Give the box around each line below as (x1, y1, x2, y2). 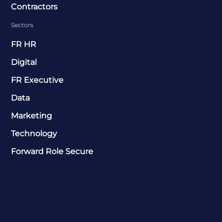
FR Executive (11, 75, 64, 85)
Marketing (11, 111, 53, 120)
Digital (11, 57, 37, 67)
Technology (11, 128, 57, 138)
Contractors (11, 1, 58, 11)
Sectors (11, 21, 34, 29)
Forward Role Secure (11, 146, 94, 156)
